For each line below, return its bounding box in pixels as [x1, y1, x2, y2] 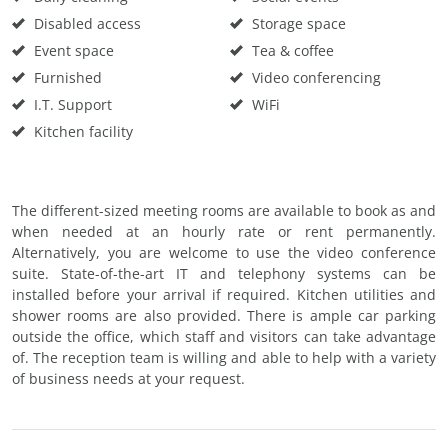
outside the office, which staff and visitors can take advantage [12, 327, 436, 346]
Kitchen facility [30, 122, 133, 141]
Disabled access [30, 14, 141, 33]
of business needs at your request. [12, 369, 245, 388]
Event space [30, 41, 114, 60]
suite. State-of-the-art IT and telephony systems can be [12, 264, 436, 283]
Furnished [30, 68, 102, 87]
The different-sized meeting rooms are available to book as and [12, 201, 436, 220]
